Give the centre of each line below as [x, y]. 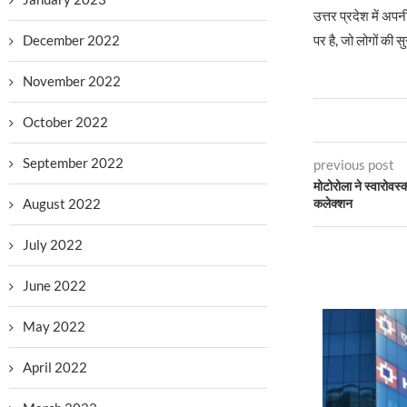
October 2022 [65, 122]
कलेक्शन [333, 204]
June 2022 [55, 285]
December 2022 [71, 40]
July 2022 [53, 244]
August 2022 [62, 203]
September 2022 [73, 163]
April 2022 [55, 367]
